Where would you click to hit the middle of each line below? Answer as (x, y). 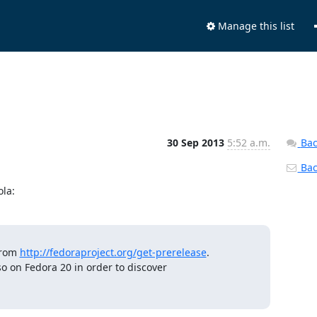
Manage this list (254, 25)
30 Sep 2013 (197, 142)
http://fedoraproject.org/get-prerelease (113, 252)
